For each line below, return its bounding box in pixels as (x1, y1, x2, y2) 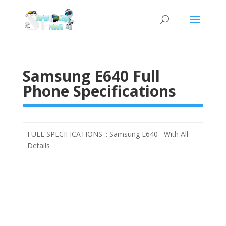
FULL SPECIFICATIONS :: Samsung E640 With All (27, 129, 188, 139)
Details (27, 141, 50, 150)
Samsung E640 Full (22, 66, 160, 86)
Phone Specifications (22, 81, 176, 101)
